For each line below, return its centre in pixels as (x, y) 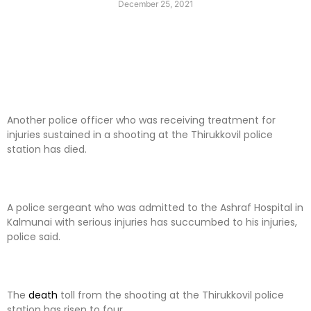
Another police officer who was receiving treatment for (141, 120)
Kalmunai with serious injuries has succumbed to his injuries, (152, 222)
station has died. (47, 150)
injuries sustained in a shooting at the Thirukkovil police (140, 135)
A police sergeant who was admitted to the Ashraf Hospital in (155, 208)
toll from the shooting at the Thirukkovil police (171, 295)
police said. (34, 237)
